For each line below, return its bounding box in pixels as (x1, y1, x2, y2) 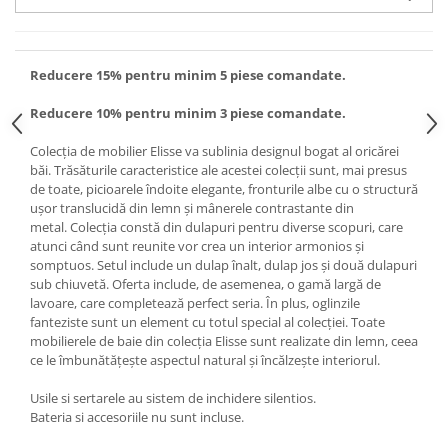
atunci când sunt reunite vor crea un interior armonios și (30, 237, 364, 256)
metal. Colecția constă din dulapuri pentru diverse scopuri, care (30, 218, 403, 237)
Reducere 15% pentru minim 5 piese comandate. (30, 66, 346, 85)
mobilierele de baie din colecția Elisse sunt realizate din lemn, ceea (30, 332, 418, 351)
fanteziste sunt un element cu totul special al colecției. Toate (30, 313, 385, 332)
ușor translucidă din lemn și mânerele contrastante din (30, 199, 354, 218)
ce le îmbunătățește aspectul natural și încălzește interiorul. (30, 351, 380, 370)
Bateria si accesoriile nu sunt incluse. (30, 408, 244, 427)
